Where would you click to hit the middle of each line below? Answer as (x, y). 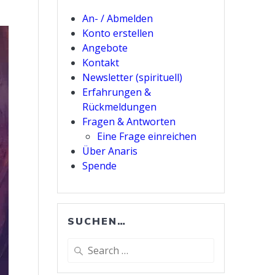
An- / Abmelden (118, 19)
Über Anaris (110, 151)
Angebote (105, 48)
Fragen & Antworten (129, 122)
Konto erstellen (118, 33)
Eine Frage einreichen (147, 137)
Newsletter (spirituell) (133, 78)
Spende (100, 166)
